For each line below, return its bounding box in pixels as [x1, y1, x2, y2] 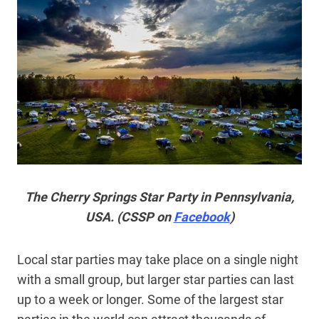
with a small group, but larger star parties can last [17, 271, 294, 287]
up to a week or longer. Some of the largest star [17, 291, 283, 307]
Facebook [173, 209, 230, 224]
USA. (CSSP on [85, 209, 174, 224]
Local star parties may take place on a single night [17, 251, 298, 267]
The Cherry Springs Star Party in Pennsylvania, [25, 189, 294, 204]
